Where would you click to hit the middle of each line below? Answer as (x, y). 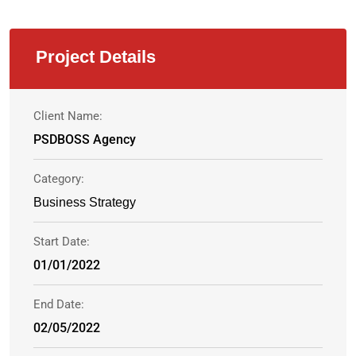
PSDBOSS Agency (85, 140)
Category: (59, 179)
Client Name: (68, 116)
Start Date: (62, 242)
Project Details (96, 57)
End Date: (59, 305)
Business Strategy (85, 203)
